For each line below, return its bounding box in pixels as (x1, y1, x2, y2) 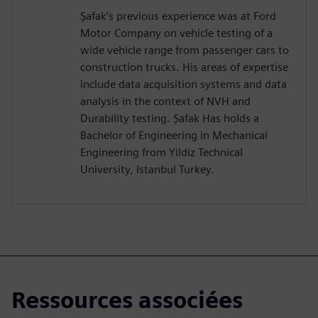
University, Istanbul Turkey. (80, 163, 214, 177)
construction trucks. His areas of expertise (80, 60, 288, 75)
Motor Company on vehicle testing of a (80, 26, 273, 40)
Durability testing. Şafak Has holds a (80, 111, 259, 126)
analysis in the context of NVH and (80, 94, 251, 109)
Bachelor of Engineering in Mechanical (80, 128, 268, 143)
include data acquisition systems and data (80, 77, 287, 92)
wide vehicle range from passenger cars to (80, 43, 289, 57)
